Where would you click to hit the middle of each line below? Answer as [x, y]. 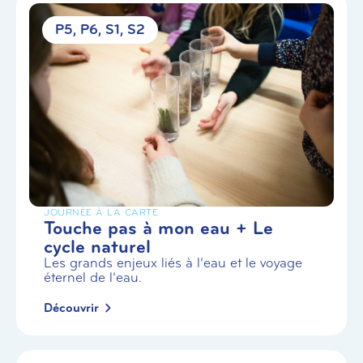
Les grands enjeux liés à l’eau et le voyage [173, 263]
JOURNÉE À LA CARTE [101, 212]
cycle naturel [97, 246]
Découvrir [71, 307]
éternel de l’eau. [93, 277]
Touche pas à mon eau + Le [158, 228]
